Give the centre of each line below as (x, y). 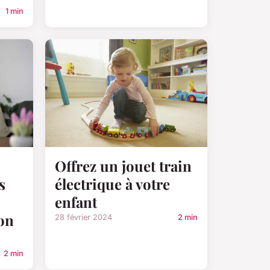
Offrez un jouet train (123, 165)
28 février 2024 (83, 217)
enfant (76, 202)
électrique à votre (112, 184)
